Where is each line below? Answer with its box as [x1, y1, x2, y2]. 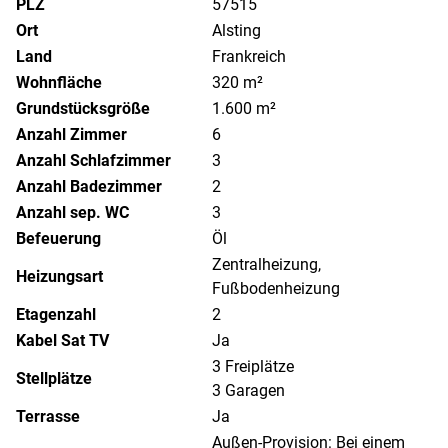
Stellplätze [16, 369, 92, 388]
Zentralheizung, [212, 255, 321, 274]
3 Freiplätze [212, 357, 294, 376]
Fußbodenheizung [212, 279, 340, 298]
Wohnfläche [16, 73, 102, 92]
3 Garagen [212, 381, 285, 400]
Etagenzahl [16, 305, 96, 324]
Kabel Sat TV [16, 331, 109, 350]
